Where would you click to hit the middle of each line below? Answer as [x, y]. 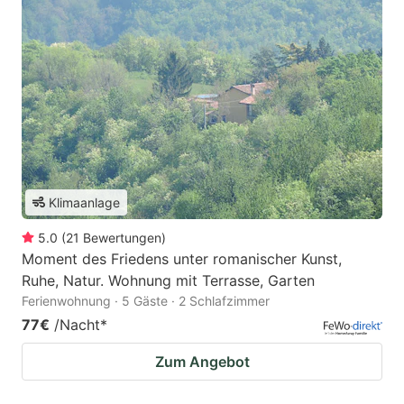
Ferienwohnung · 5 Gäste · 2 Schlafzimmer [146, 300]
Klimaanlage [84, 202]
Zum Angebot [202, 361]
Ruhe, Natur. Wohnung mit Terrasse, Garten [168, 280]
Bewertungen [122, 237]
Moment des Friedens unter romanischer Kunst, [182, 258]
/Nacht [77, 324]
